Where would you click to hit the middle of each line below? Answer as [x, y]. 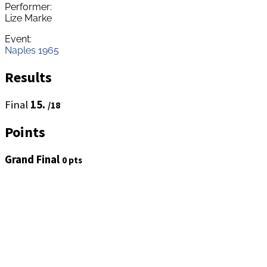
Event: [18, 39]
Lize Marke [28, 18]
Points [25, 132]
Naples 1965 [32, 50]
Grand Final [33, 160]
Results [28, 77]
